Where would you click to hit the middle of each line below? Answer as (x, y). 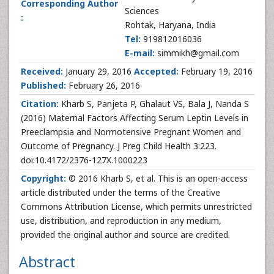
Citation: (40, 104)
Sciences (142, 11)
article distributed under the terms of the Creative (120, 192)
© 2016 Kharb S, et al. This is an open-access (157, 178)
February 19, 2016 (216, 71)
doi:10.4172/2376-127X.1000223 (84, 160)
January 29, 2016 (98, 71)
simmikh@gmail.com (197, 53)
